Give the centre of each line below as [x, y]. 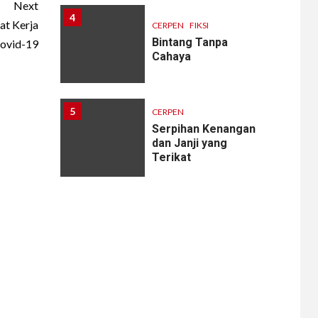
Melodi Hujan [187, 237]
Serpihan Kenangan [204, 129]
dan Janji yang [190, 143]
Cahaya [172, 57]
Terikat [172, 158]
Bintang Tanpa [190, 43]
